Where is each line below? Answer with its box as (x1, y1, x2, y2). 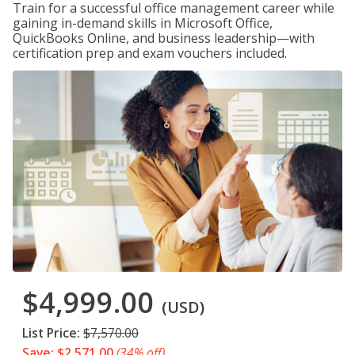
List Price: (22, 324, 80, 342)
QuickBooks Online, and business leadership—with (13, 29, 315, 47)
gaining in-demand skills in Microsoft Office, (13, 14, 273, 32)
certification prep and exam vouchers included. (13, 44, 287, 62)
